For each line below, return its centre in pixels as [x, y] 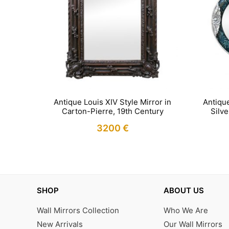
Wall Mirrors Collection [78, 211]
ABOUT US [184, 191]
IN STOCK [113, 146]
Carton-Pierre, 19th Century [112, 111]
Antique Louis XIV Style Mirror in [113, 102]
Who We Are [186, 211]
